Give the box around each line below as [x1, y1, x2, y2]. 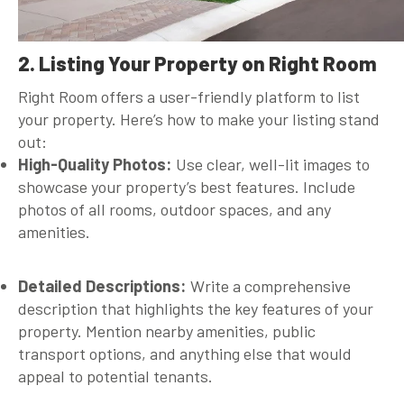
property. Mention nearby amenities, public [18, 320, 316, 341]
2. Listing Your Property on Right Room [18, 50, 377, 75]
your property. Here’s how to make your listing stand [18, 108, 380, 129]
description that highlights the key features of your [18, 298, 373, 318]
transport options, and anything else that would [18, 343, 352, 363]
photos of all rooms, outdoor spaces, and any [18, 198, 331, 219]
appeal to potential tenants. [18, 365, 213, 386]
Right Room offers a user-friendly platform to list [18, 86, 360, 106]
